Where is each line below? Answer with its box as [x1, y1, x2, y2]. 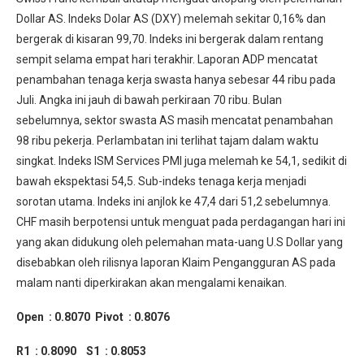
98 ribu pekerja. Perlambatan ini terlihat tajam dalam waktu [16, 134, 318, 148]
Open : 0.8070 [16, 310, 95, 324]
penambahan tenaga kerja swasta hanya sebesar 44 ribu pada [16, 73, 336, 87]
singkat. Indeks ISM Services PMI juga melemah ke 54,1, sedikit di [16, 154, 347, 168]
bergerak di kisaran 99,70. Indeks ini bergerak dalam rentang [16, 32, 323, 46]
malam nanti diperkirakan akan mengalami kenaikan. [16, 276, 289, 290]
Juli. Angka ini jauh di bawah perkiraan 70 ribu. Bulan [16, 93, 282, 107]
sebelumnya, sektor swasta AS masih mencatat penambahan [16, 114, 333, 128]
